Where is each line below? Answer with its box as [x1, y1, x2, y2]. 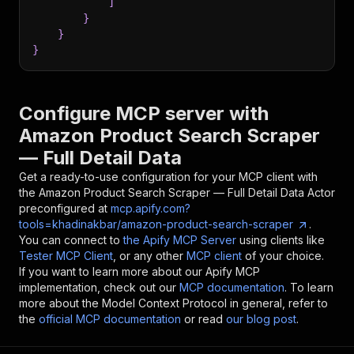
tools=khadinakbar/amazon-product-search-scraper [19, 217, 293, 231]
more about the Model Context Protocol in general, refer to [19, 296, 328, 310]
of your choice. [245, 249, 324, 262]
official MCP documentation [39, 312, 181, 326]
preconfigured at [19, 201, 107, 215]
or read [184, 312, 223, 326]
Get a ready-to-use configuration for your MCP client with [19, 170, 318, 183]
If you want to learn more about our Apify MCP [19, 265, 260, 278]
